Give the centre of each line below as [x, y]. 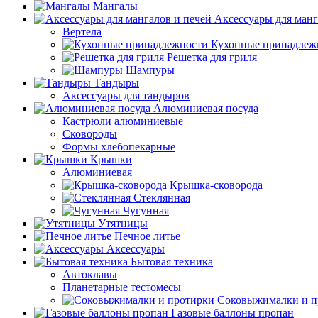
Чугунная [146, 210]
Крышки [111, 159]
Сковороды [90, 134]
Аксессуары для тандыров [126, 95]
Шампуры [150, 70]
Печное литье [147, 236]
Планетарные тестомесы [122, 287]
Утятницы [123, 223]
